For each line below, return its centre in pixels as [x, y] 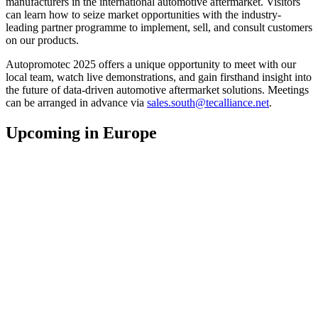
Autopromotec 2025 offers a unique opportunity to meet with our [151, 65]
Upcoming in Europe [81, 133]
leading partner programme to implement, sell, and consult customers [159, 28]
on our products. [42, 40]
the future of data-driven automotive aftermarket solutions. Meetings [157, 90]
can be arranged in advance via [76, 103]
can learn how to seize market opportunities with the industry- [143, 15]
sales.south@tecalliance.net [208, 103]
